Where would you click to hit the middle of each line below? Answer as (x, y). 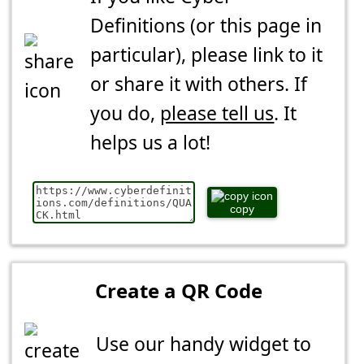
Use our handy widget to (204, 344)
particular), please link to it (207, 55)
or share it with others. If (199, 84)
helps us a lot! (151, 143)
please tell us (217, 113)
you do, (126, 113)
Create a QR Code (178, 291)
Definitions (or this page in (206, 26)
